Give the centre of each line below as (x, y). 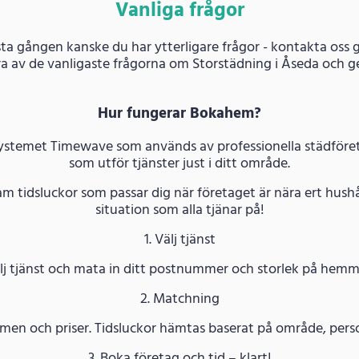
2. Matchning (179, 299)
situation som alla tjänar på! (179, 210)
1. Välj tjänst (179, 240)
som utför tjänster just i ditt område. (179, 163)
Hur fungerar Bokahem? (179, 113)
